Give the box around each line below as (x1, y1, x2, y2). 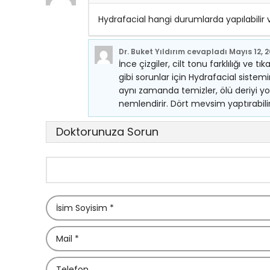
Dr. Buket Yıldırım (119, 46, 185, 57)
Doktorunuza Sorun (56, 124, 159, 139)
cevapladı (185, 46, 229, 57)
